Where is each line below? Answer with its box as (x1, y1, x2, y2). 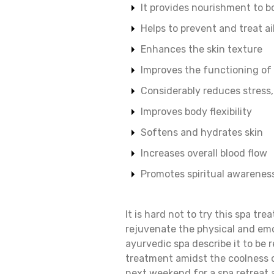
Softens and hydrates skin (140, 127, 263, 138)
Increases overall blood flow (140, 147, 267, 159)
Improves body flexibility (140, 106, 252, 117)
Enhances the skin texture (140, 43, 262, 55)
